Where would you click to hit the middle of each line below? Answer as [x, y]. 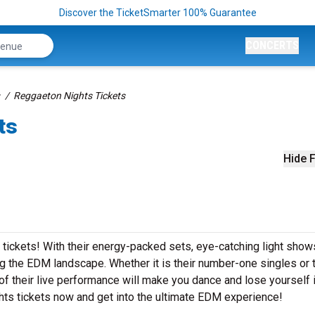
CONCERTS [272, 45]
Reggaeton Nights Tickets [69, 96]
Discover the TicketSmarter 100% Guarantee [157, 13]
